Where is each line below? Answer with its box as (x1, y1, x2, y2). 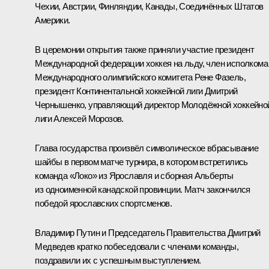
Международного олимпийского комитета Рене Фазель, (35, 71, 246, 82)
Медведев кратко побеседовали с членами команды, (35, 241, 239, 252)
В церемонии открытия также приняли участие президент (35, 44, 255, 55)
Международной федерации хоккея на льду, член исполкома (35, 58, 268, 68)
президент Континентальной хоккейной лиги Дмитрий (35, 85, 238, 96)
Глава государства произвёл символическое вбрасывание (35, 142, 259, 153)
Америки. (35, 14, 72, 25)
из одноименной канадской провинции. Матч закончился (35, 184, 250, 195)
